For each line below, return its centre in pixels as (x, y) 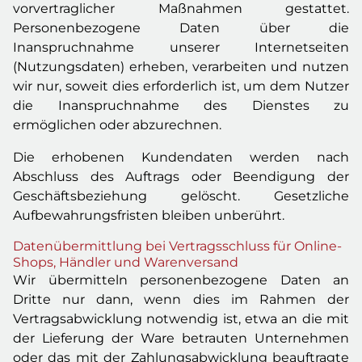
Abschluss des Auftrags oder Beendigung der (181, 177)
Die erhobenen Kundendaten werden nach (181, 157)
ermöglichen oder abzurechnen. (117, 125)
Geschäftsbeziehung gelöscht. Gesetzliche (181, 196)
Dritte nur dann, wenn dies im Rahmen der (181, 299)
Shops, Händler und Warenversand (126, 262)
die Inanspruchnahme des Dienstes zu (181, 105)
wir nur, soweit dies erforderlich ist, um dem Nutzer (181, 86)
